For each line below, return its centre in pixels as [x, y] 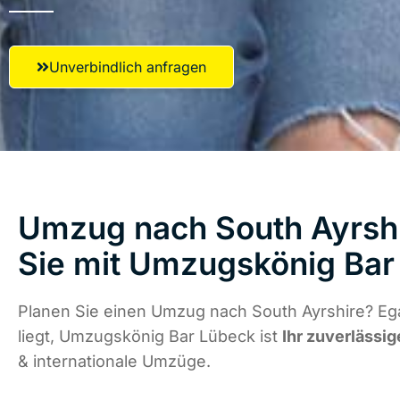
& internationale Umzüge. [114, 362]
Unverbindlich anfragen [128, 67]
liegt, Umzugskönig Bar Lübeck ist [150, 337]
